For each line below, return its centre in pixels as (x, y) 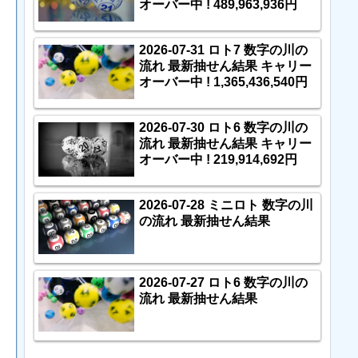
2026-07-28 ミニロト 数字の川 (226, 205)
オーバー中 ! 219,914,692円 (218, 160)
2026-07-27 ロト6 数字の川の (223, 283)
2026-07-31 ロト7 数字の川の (223, 50)
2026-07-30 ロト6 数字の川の (223, 128)
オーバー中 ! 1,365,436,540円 (223, 82)
